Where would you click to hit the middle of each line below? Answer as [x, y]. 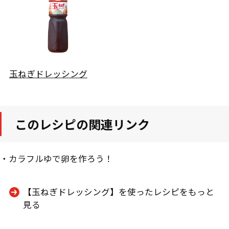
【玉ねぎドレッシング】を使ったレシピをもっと [118, 191]
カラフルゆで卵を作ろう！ [61, 158]
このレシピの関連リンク [82, 124]
